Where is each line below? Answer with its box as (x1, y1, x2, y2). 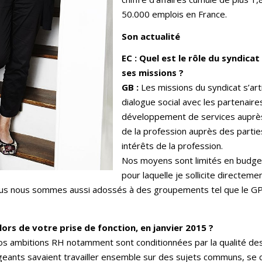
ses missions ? (122, 67, 184, 79)
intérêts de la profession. (122, 140, 223, 152)
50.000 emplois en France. (122, 8, 227, 20)
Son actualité (122, 30, 180, 43)
